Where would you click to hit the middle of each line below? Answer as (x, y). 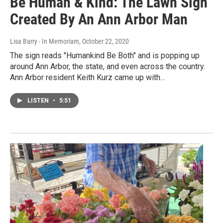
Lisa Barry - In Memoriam (45, 41)
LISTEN (39, 100)
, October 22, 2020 (104, 41)
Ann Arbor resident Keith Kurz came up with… (88, 77)
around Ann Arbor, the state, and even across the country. (108, 66)
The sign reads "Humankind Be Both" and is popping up (105, 55)
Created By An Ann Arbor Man (99, 19)
